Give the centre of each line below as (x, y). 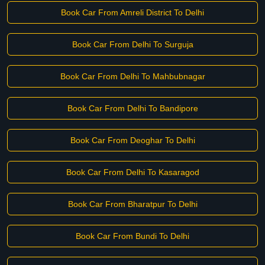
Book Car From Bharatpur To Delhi (132, 204)
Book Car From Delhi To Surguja (132, 44)
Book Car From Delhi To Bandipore (132, 108)
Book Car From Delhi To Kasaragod (132, 172)
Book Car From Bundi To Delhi (132, 236)
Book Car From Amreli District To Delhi (132, 12)
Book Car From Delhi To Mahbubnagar (132, 76)
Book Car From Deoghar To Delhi (132, 140)
